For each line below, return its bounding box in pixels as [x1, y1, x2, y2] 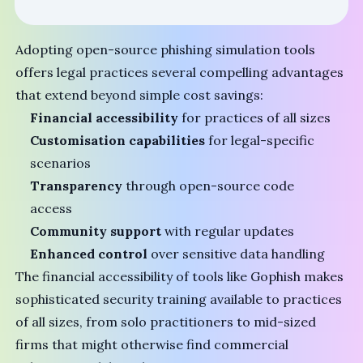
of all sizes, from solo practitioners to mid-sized [15, 314, 317, 331]
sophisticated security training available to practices [15, 291, 343, 308]
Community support [30, 223, 162, 240]
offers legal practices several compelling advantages [15, 64, 344, 81]
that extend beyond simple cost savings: [15, 87, 264, 104]
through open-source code [122, 177, 295, 194]
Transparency [30, 177, 123, 194]
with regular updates [161, 223, 295, 240]
